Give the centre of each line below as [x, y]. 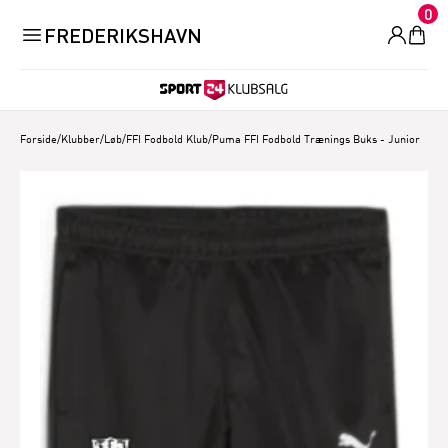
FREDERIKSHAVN [123, 34]
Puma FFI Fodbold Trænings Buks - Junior [316, 138]
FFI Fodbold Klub [167, 138]
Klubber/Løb [91, 138]
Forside [38, 138]
